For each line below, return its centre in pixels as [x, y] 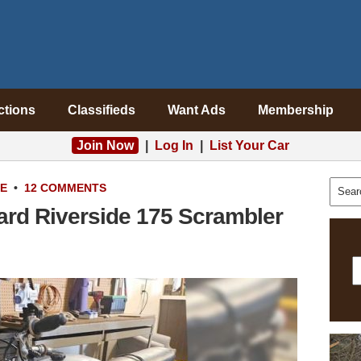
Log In [174, 145]
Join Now [105, 145]
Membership [295, 110]
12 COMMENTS [65, 188]
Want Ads [196, 110]
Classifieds [101, 110]
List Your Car [249, 145]
